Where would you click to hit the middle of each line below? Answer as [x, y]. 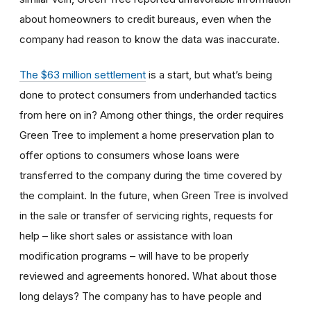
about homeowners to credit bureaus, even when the [145, 19]
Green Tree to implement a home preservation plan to [147, 135]
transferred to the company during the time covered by [151, 175]
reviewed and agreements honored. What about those [148, 276]
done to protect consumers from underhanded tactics [148, 94]
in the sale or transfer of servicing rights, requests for [146, 215]
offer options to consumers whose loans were [129, 155]
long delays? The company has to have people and [141, 296]
